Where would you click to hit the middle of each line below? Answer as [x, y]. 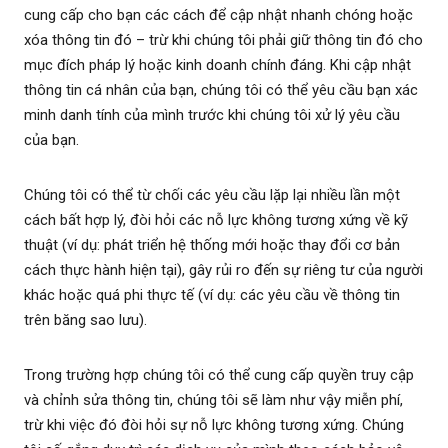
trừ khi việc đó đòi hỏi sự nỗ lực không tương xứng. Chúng [214, 425]
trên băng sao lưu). [85, 320]
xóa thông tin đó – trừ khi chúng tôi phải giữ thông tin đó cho [223, 40]
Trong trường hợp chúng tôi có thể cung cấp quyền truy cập [219, 375]
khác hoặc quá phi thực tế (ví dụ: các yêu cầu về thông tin [212, 295]
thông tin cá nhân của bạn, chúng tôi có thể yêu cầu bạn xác [221, 90]
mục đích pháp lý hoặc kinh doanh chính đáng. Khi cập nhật [217, 65]
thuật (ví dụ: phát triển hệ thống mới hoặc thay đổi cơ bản [212, 245]
